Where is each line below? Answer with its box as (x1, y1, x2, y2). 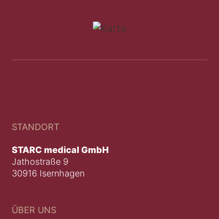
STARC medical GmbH (12, 144, 109, 155)
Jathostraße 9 (12, 156, 68, 167)
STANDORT (12, 121, 60, 132)
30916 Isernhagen (12, 168, 85, 178)
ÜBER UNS (12, 204, 56, 215)
